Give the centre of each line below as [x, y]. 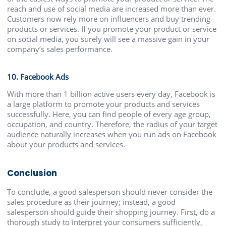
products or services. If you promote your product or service [112, 29]
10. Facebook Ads [38, 77]
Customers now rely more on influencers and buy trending [109, 19]
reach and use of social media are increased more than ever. [112, 9]
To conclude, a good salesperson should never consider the [110, 192]
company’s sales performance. [60, 49]
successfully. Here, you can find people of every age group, [109, 114]
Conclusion [32, 174]
